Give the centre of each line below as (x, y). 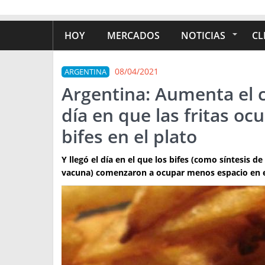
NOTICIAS (203, 35)
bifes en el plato (129, 136)
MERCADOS (133, 35)
